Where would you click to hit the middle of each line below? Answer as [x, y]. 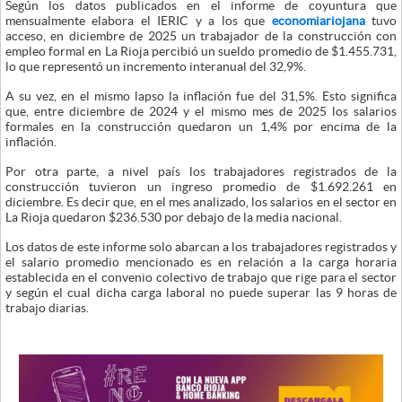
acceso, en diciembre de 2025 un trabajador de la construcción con [201, 36]
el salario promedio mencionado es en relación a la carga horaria [201, 262]
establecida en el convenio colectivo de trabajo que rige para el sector [201, 278]
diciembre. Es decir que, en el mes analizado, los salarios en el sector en [201, 202]
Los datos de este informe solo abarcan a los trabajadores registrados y [201, 247]
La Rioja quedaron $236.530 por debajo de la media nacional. [174, 218]
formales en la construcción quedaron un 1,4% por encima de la [201, 127]
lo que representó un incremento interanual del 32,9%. [156, 67]
